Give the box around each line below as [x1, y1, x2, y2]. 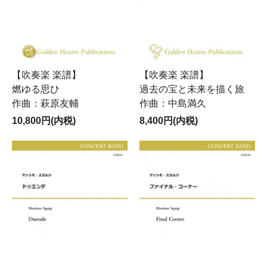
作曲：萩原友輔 [12, 98, 79, 109]
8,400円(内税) [139, 116, 198, 126]
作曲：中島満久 [139, 98, 206, 109]
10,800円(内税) [12, 116, 76, 126]
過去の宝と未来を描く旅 [139, 84, 254, 95]
